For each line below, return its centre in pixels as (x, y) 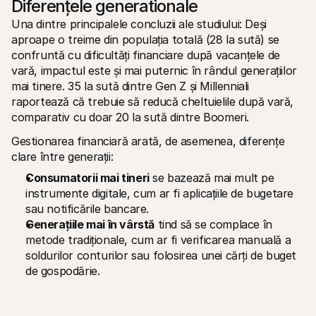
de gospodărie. (63, 271)
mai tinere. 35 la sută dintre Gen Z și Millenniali (130, 86)
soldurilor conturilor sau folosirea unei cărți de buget (161, 255)
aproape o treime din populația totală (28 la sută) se (145, 39)
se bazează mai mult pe (212, 178)
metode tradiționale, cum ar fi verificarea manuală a (158, 240)
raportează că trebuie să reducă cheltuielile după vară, (152, 102)
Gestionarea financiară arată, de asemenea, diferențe (148, 141)
